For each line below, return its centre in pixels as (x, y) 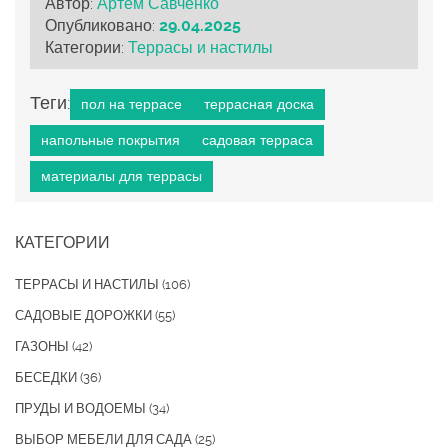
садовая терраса (257, 139)
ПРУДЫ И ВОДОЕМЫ (82, 408)
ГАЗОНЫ (43, 346)
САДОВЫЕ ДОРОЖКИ (85, 315)
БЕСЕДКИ (47, 377)
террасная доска (259, 103)
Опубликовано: (102, 25)
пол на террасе (131, 103)
